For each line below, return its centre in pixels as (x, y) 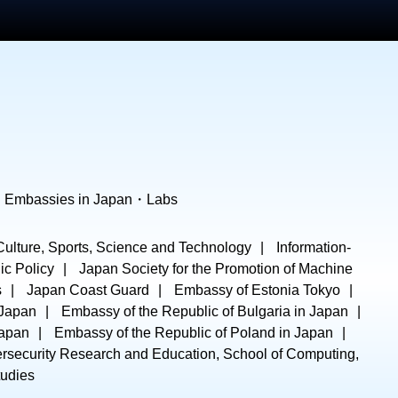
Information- (314, 247)
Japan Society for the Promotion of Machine (215, 269)
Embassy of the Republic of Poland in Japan (194, 333)
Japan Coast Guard (88, 290)
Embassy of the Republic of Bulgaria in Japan (204, 311)
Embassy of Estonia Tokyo (257, 290)
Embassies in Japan (68, 199)
